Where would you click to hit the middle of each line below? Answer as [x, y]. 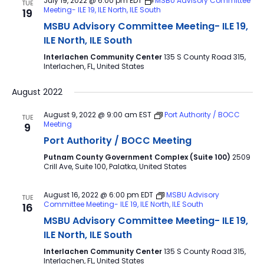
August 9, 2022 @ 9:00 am [90, 115]
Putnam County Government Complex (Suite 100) [138, 157]
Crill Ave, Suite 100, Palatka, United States [115, 166]
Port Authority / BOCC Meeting [117, 141]
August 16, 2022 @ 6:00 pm [91, 195]
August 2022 [37, 92]
